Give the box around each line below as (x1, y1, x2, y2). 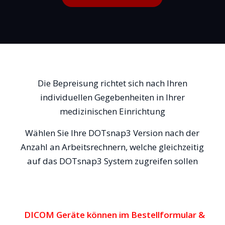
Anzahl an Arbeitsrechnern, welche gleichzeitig (21, 141, 204, 153)
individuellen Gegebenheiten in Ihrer (40, 91, 185, 103)
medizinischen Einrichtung (59, 105, 165, 118)
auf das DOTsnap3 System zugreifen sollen (27, 155, 198, 167)
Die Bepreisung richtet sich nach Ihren (37, 77, 187, 89)
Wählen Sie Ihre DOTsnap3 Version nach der (25, 127, 200, 139)
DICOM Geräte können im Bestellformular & (20, 208, 205, 220)
